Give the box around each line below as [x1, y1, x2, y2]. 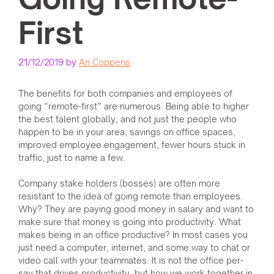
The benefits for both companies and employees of [18, 88, 232, 99]
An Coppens [79, 57, 130, 68]
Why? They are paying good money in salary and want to [18, 204, 254, 215]
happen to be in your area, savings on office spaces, [18, 127, 235, 138]
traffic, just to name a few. [18, 152, 125, 163]
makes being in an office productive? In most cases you [18, 229, 248, 240]
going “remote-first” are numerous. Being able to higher [18, 101, 249, 112]
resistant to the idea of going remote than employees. [18, 191, 243, 202]
